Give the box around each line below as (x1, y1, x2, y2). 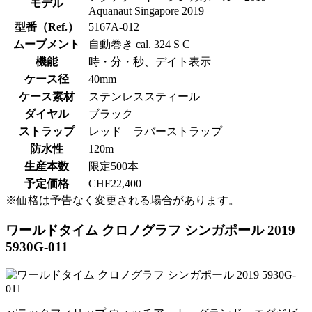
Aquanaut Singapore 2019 (88, 5, 204, 17)
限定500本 (88, 160, 139, 173)
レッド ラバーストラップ (88, 125, 222, 138)
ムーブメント (13, 38, 80, 51)
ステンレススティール (88, 91, 200, 103)
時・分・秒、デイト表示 (88, 56, 211, 68)
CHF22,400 (88, 178, 141, 190)
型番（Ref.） (15, 21, 79, 33)
